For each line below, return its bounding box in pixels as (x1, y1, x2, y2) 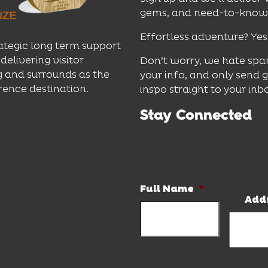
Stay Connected (140, 104, 252, 124)
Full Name (140, 182, 194, 195)
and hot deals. (140, 148, 211, 160)
